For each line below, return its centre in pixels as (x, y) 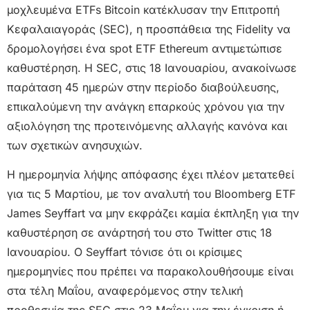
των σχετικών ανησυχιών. (75, 145)
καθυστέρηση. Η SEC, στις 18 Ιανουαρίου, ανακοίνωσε (152, 67)
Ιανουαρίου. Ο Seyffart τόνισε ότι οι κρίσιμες (125, 252)
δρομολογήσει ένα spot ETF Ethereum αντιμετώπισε (145, 48)
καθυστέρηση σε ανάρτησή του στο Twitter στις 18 (139, 232)
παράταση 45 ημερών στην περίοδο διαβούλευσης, (143, 87)
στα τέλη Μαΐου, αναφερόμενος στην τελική (125, 290)
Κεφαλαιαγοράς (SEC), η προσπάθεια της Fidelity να (149, 29)
